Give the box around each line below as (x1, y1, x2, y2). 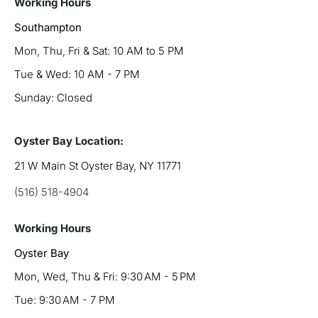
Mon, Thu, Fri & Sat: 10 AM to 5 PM (14, 43, 184, 57)
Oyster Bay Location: (14, 133, 124, 148)
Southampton (14, 20, 82, 34)
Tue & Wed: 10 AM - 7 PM (14, 67, 140, 81)
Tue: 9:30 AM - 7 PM (14, 292, 115, 307)
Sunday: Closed (14, 90, 92, 104)
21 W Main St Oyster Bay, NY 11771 (14, 158, 181, 172)
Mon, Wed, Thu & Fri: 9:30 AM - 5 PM (14, 269, 196, 283)
